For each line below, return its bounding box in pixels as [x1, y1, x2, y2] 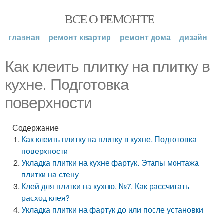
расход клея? [22, 192, 70, 203]
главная [8, 31, 40, 43]
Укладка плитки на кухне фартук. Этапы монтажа [22, 157, 199, 168]
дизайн [179, 31, 207, 43]
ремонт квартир [48, 31, 111, 43]
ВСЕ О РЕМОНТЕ [65, 10, 154, 27]
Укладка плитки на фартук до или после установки [22, 204, 204, 215]
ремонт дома [119, 31, 171, 43]
